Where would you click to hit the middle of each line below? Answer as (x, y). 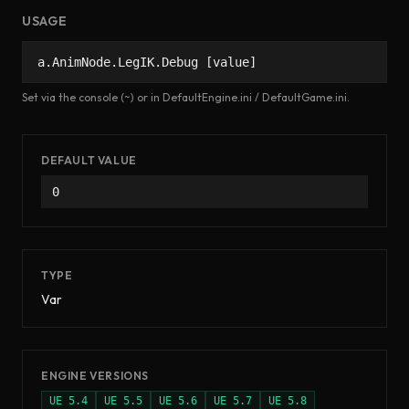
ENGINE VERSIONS (95, 376)
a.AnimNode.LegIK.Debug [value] (147, 62)
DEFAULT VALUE (89, 160)
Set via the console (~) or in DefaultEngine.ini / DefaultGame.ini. (186, 97)
